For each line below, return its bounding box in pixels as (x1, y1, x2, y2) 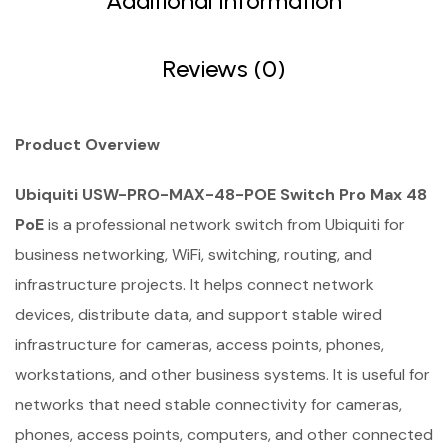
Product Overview (15, 134, 160, 155)
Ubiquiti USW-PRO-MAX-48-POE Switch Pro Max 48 (15, 184, 427, 205)
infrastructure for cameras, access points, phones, (15, 334, 384, 355)
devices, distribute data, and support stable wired (15, 304, 382, 325)
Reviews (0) (163, 54, 285, 83)
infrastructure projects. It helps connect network (15, 274, 374, 295)
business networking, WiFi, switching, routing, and (15, 244, 372, 265)
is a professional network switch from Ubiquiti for (44, 214, 405, 235)
